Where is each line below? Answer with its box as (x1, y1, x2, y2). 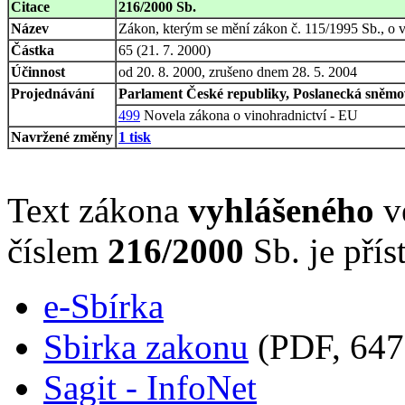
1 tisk (118, 128, 151, 145)
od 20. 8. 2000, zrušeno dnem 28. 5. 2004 (118, 63, 357, 80)
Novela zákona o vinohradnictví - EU (140, 107, 358, 123)
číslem (7, 231, 108, 270)
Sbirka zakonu (43, 326, 249, 366)
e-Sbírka (43, 286, 164, 325)
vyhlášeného (188, 190, 374, 230)
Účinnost (11, 63, 65, 80)
